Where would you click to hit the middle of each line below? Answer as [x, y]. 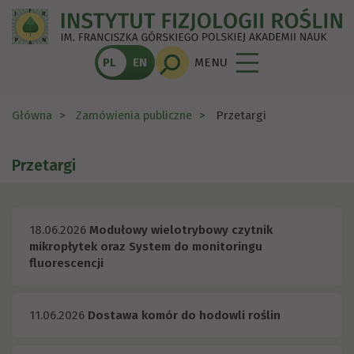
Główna [32, 116]
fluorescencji [66, 264]
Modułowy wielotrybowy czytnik [181, 230]
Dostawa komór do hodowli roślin [184, 316]
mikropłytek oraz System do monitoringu [146, 247]
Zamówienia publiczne [134, 116]
